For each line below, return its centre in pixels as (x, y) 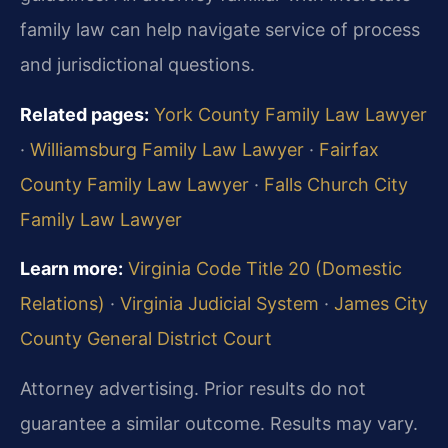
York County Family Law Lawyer (290, 114)
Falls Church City (336, 184)
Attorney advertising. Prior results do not (193, 388)
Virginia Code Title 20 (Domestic (265, 269)
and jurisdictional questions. (137, 65)
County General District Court (146, 339)
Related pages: (84, 114)
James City (381, 304)
